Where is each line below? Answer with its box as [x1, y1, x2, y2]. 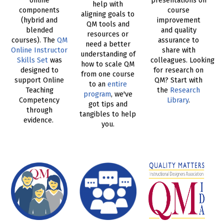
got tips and [88, 100, 127, 109]
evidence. [23, 116, 55, 125]
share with [161, 46, 195, 55]
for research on [153, 66, 204, 75]
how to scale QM [81, 60, 135, 69]
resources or [87, 30, 129, 39]
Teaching [25, 86, 53, 95]
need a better [85, 40, 130, 49]
